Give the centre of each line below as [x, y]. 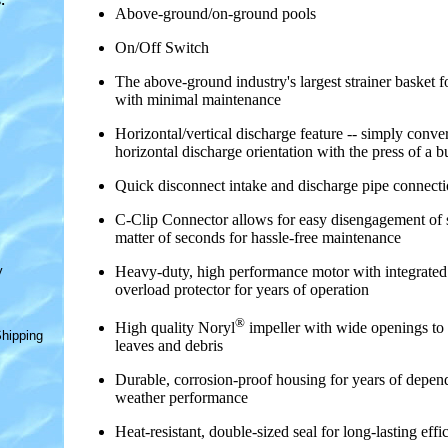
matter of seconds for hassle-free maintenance [258, 238]
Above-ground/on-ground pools [215, 14]
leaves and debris [169, 346]
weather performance [181, 398]
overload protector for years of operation [242, 290]
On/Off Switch [162, 48]
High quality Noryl [175, 328]
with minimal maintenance [198, 100]
